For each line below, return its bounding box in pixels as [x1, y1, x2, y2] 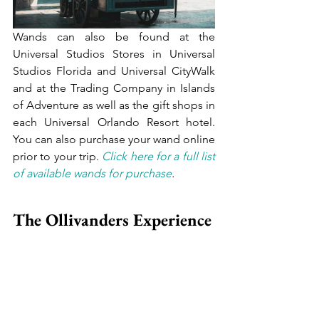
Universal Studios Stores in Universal [13, 46, 215, 61]
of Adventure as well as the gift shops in [13, 98, 215, 112]
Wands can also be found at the [13, 29, 215, 43]
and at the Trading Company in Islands [13, 80, 215, 95]
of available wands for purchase [13, 166, 172, 180]
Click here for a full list [102, 149, 216, 163]
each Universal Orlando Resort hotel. [13, 115, 215, 129]
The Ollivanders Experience [13, 208, 211, 231]
